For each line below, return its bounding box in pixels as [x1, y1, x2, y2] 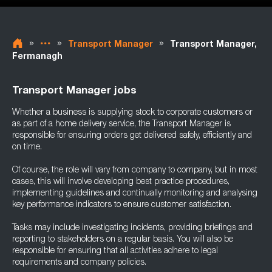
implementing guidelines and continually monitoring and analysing [12, 189, 257, 198]
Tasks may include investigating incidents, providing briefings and [12, 224, 253, 233]
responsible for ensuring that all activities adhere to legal [12, 247, 218, 256]
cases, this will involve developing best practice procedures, [12, 178, 229, 186]
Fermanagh [12, 53, 63, 61]
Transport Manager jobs [12, 86, 137, 97]
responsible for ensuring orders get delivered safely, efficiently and [12, 132, 252, 140]
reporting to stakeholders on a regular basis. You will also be [12, 236, 233, 244]
